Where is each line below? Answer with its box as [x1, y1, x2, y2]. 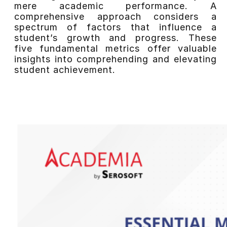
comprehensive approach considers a [14, 11, 217, 22]
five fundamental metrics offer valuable [14, 43, 217, 54]
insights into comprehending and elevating [14, 53, 217, 64]
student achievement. [14, 64, 116, 75]
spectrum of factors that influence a [14, 21, 217, 32]
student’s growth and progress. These [14, 32, 217, 43]
